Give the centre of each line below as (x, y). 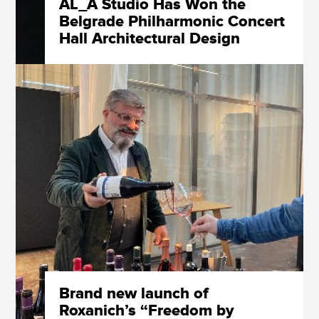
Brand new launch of (134, 293)
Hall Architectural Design (149, 38)
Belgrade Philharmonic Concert (172, 21)
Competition (104, 56)
